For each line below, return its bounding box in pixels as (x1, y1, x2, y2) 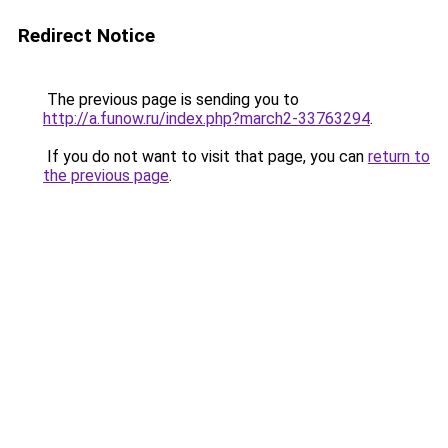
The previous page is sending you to (43, 90, 299, 109)
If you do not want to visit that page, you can (43, 147, 368, 166)
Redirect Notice (18, 24, 155, 47)
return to (368, 147, 430, 166)
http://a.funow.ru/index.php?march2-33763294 (43, 109, 370, 128)
